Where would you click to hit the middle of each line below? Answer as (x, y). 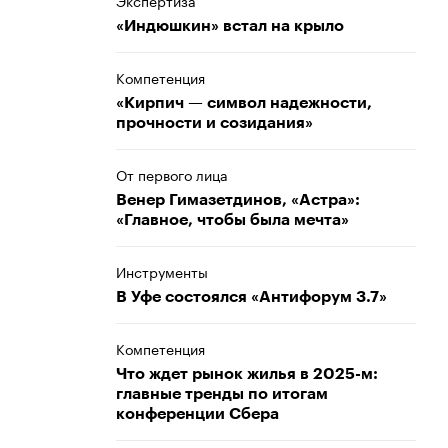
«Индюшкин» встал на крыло (230, 26)
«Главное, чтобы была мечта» (232, 220)
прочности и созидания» (214, 123)
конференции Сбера (197, 414)
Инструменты (162, 271)
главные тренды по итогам (222, 394)
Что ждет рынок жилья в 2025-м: (247, 374)
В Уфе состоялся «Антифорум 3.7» (251, 297)
